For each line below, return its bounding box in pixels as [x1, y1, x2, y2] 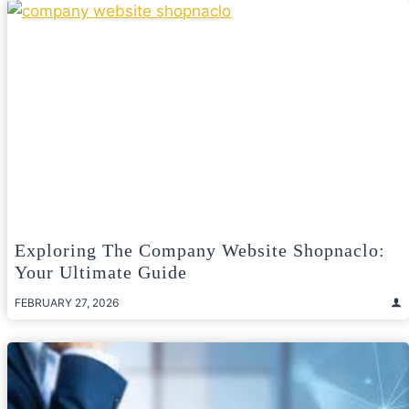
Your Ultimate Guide [15, 261, 187, 282]
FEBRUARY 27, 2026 [15, 295, 119, 309]
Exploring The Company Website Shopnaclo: [15, 239, 385, 260]
